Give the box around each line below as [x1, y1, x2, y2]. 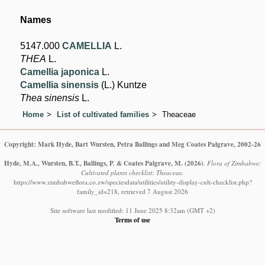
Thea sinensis [20, 93, 80, 104]
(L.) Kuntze [99, 80, 147, 91]
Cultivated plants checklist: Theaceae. [81, 167, 184, 177]
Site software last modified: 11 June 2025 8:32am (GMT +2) [50, 205, 215, 215]
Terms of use [115, 214, 150, 225]
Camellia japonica [20, 67, 100, 77]
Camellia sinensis [20, 80, 99, 91]
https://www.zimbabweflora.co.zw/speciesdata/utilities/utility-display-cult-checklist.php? [13, 177, 252, 186]
